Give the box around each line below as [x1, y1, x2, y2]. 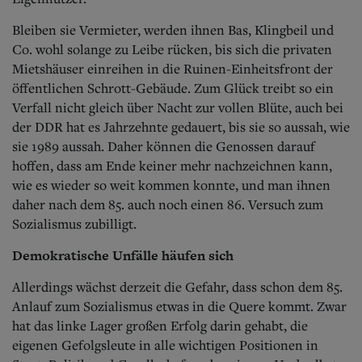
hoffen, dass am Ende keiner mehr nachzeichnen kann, [12, 156, 332, 175]
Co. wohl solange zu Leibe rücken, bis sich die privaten [12, 40, 332, 58]
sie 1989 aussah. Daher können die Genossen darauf [12, 137, 315, 155]
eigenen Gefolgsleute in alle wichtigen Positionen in [12, 335, 318, 354]
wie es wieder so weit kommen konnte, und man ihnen [12, 175, 330, 194]
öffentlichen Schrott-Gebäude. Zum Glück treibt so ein [12, 78, 334, 97]
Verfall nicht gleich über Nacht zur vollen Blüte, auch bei [12, 98, 343, 116]
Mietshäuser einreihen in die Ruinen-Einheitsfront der [12, 59, 333, 78]
